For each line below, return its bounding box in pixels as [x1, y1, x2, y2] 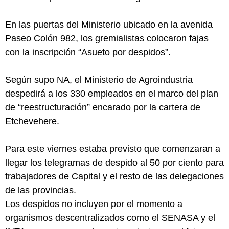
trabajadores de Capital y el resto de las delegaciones [5, 171, 224, 181]
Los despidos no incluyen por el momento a [5, 199, 182, 209]
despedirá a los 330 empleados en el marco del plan [5, 88, 218, 99]
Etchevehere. [5, 116, 59, 126]
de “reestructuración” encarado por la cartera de [5, 102, 200, 112]
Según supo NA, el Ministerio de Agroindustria [5, 75, 193, 85]
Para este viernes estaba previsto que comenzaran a [5, 144, 220, 154]
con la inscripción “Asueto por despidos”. [5, 47, 171, 57]
